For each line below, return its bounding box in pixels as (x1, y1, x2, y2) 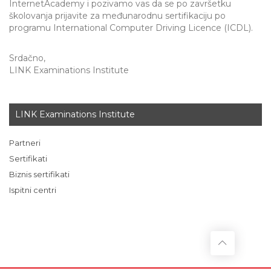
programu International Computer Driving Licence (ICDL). (9, 22, 253, 33)
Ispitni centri (9, 185, 56, 195)
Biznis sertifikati (9, 169, 70, 179)
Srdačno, (9, 53, 45, 64)
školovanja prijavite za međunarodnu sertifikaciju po (9, 10, 226, 21)
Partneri (9, 138, 41, 148)
